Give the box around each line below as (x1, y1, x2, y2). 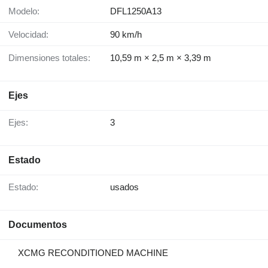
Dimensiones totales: (15, 53, 90, 63)
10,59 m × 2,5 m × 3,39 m (110, 53, 211, 63)
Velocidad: (14, 29, 48, 40)
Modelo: (16, 6, 39, 17)
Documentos (8, 220, 67, 230)
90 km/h (110, 29, 142, 40)
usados (110, 182, 139, 193)
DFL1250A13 (110, 6, 162, 17)
